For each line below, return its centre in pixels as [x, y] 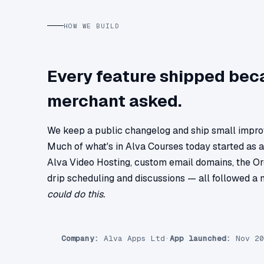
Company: [80, 238]
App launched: [200, 238]
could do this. [76, 194]
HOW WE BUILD [92, 26]
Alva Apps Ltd [132, 238]
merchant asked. [114, 100]
